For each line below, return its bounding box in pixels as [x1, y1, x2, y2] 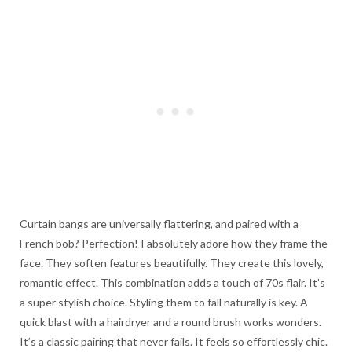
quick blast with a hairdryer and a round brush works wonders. [20, 315, 321, 329]
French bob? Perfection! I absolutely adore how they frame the [20, 236, 328, 251]
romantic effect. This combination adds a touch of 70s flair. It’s [20, 276, 325, 290]
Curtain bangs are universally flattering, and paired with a [20, 217, 299, 231]
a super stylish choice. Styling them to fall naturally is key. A [20, 295, 308, 310]
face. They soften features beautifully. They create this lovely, [20, 256, 324, 270]
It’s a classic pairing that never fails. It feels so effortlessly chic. [20, 335, 328, 349]
